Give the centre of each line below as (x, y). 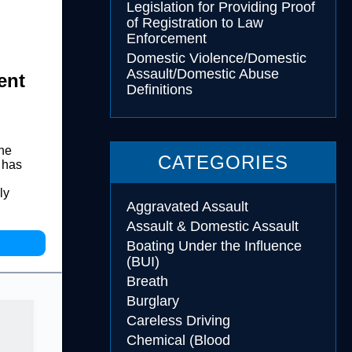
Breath (147, 281)
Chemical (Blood (178, 340)
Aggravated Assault (187, 207)
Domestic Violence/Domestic (216, 58)
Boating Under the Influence (214, 246)
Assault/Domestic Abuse (202, 74)
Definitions (159, 90)
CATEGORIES (223, 162)
